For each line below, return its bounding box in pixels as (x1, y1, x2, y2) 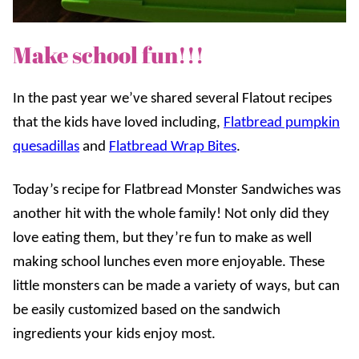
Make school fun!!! (13, 38, 204, 70)
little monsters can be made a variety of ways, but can (13, 278, 340, 294)
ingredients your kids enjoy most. (13, 326, 216, 342)
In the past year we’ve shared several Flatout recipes (13, 91, 332, 107)
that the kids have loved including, (13, 115, 224, 131)
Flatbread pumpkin (224, 115, 340, 131)
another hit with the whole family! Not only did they (13, 206, 329, 222)
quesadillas (13, 139, 79, 155)
